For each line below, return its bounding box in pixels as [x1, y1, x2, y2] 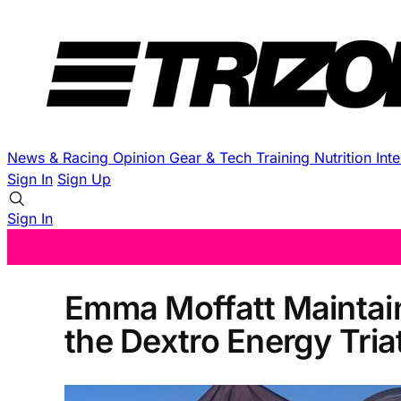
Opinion [113, 149, 169, 166]
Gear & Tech [169, 149, 256, 166]
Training [256, 149, 314, 166]
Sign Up [57, 170, 111, 188]
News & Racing [7, 149, 113, 166]
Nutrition [314, 149, 376, 166]
